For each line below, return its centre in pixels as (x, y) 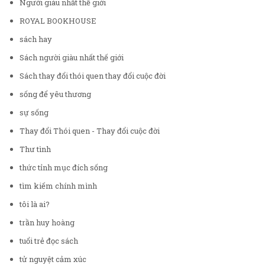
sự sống (34, 112)
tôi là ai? (35, 204)
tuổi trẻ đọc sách (49, 240)
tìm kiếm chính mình (58, 185)
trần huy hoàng (47, 222)
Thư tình (35, 149)
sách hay (36, 39)
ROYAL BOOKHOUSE (58, 20)
